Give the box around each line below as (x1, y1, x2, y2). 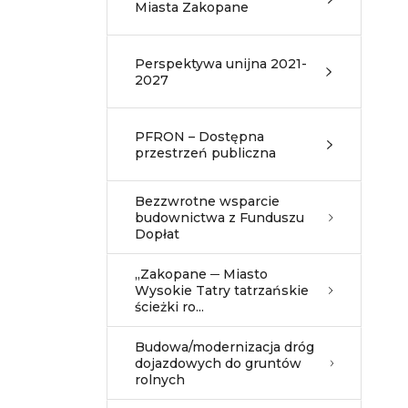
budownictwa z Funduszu (135, 209, 304, 226)
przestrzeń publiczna (135, 145, 276, 161)
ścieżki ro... (135, 299, 204, 315)
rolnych (135, 372, 185, 388)
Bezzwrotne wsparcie (135, 193, 280, 209)
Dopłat (135, 226, 179, 242)
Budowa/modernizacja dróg (135, 339, 314, 355)
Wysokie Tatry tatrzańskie (135, 282, 309, 299)
